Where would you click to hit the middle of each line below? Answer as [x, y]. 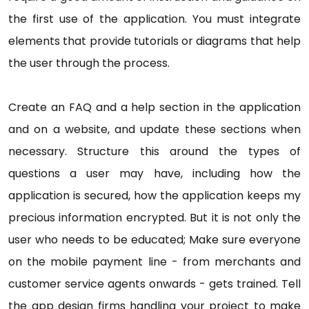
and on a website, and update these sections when [154, 130]
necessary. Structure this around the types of [154, 152]
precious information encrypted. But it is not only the [154, 218]
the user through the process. [90, 63]
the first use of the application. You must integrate [154, 19]
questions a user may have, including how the [154, 174]
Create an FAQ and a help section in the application [154, 108]
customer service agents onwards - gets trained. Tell [154, 284]
